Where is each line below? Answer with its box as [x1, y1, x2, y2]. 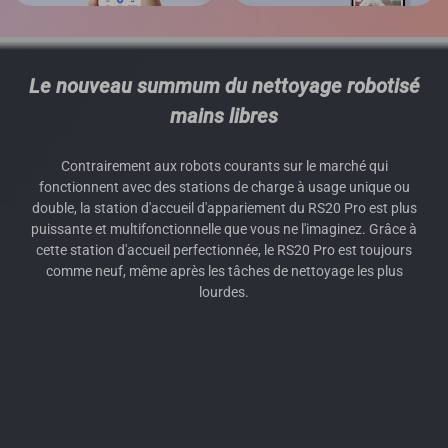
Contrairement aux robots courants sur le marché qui [60, 158, 388, 175]
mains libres [170, 104, 278, 129]
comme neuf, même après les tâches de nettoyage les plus [45, 263, 403, 280]
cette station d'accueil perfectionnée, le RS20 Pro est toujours [36, 242, 412, 259]
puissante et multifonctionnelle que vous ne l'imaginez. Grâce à [31, 221, 417, 238]
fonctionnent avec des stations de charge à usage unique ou [38, 179, 410, 196]
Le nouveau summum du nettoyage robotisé [28, 74, 420, 99]
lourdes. [199, 284, 249, 301]
